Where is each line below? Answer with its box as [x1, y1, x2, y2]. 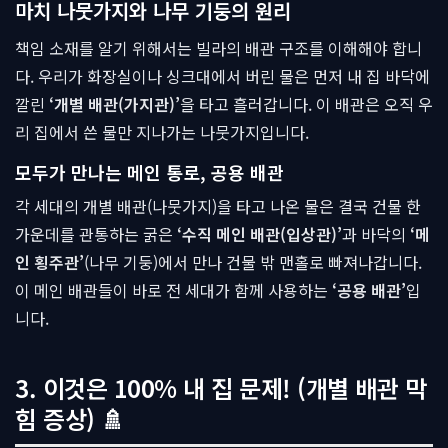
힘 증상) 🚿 [15, 401, 125, 436]
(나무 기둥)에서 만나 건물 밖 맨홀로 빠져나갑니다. [84, 250, 422, 274]
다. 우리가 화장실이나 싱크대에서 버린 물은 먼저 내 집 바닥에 [15, 64, 430, 88]
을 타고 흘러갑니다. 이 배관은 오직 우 [180, 92, 433, 116]
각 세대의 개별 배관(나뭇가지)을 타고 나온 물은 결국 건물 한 [15, 194, 421, 218]
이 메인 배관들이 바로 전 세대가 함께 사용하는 [15, 278, 332, 302]
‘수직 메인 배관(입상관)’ [177, 222, 342, 246]
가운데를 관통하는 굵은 [15, 222, 177, 246]
